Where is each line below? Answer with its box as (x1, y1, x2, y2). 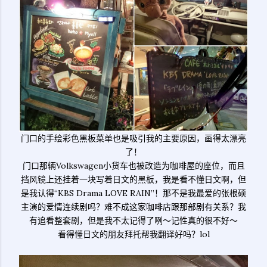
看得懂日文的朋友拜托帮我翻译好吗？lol (57, 229, 210, 240)
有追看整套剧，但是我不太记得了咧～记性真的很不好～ (29, 215, 238, 226)
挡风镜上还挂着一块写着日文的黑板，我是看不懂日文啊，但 (21, 174, 246, 185)
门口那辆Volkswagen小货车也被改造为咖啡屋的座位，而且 (22, 160, 245, 171)
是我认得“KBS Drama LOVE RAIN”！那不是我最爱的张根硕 (21, 188, 246, 198)
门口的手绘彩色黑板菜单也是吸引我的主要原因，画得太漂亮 (21, 133, 246, 144)
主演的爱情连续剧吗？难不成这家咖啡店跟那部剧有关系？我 (21, 201, 246, 212)
